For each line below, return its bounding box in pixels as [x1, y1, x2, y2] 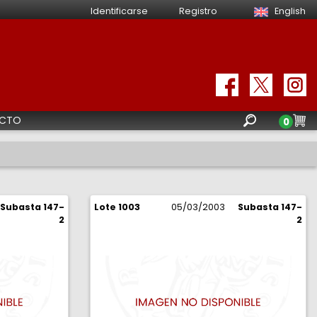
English [272, 5, 306, 17]
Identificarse [90, 5, 148, 17]
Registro [179, 5, 217, 17]
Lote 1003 [94, 201, 140, 213]
